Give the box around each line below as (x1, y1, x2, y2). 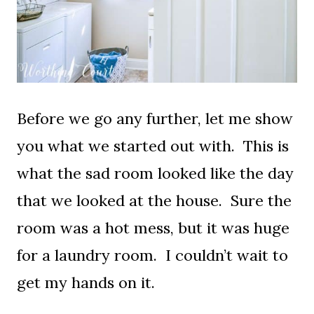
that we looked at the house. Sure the (17, 190, 292, 210)
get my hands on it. (17, 272, 155, 292)
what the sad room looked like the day (17, 163, 294, 183)
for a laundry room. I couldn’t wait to (17, 245, 288, 265)
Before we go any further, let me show (17, 108, 293, 128)
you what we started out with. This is (17, 135, 289, 156)
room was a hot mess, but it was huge (17, 217, 289, 238)
